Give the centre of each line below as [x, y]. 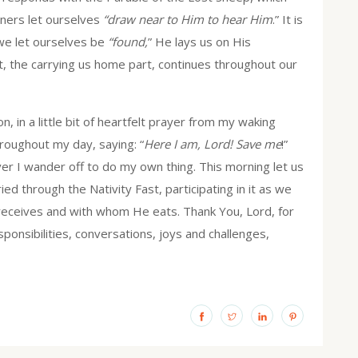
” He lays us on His [199, 42]
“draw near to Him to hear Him [188, 20]
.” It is [288, 20]
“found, [128, 42]
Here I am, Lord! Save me [213, 144]
